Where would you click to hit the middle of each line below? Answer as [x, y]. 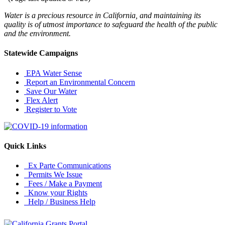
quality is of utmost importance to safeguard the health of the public [111, 25]
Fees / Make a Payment [63, 184]
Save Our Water [50, 91]
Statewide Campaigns [41, 53]
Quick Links [25, 146]
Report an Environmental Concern [80, 82]
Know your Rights [56, 193]
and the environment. [37, 34]
